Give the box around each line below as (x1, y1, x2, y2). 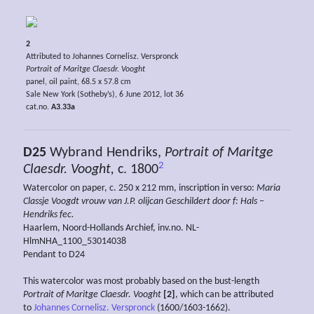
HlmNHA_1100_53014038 (23, 236, 126, 247)
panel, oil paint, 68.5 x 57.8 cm (25, 77, 131, 86)
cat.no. (25, 102, 51, 111)
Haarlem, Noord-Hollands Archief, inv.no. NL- (23, 223, 199, 234)
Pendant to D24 (23, 250, 85, 261)
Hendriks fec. (23, 210, 74, 221)
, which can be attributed (175, 289, 273, 301)
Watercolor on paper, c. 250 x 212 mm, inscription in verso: (23, 183, 257, 194)
